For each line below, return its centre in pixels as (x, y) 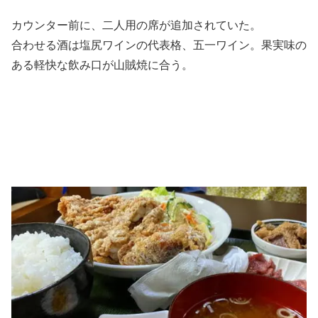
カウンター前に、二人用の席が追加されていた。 (136, 25)
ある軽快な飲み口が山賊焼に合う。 (102, 65)
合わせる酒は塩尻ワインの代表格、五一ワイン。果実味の (159, 45)
